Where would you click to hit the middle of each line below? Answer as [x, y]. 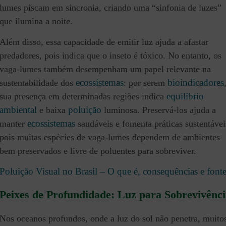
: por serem [146, 82]
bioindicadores [196, 82]
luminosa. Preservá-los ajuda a [159, 110]
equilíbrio [185, 96]
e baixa [52, 110]
